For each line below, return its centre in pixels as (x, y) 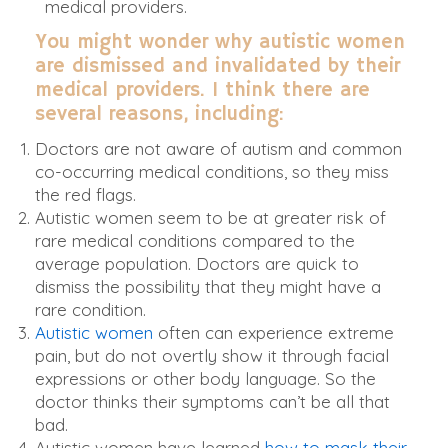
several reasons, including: (159, 115)
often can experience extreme (273, 333)
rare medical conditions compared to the (195, 241)
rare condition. (90, 310)
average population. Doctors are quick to (197, 264)
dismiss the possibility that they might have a (208, 287)
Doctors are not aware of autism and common (218, 149)
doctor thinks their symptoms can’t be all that (212, 402)
